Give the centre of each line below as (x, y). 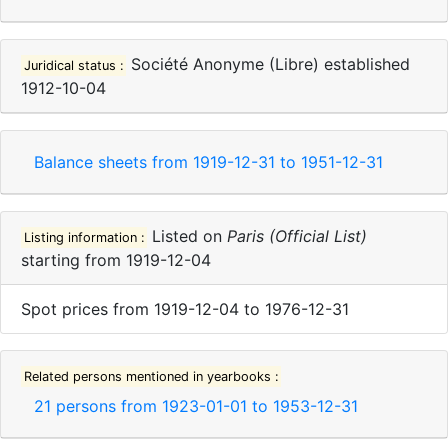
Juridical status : (73, 65)
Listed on (187, 236)
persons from (106, 406)
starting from (73, 260)
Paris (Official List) (297, 236)
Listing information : (84, 237)
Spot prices (67, 309)
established (365, 64)
